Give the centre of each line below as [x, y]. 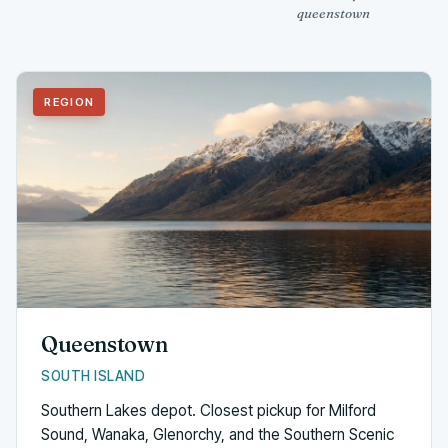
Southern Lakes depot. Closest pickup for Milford [208, 411]
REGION [69, 101]
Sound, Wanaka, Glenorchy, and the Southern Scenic [217, 435]
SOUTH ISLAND [93, 376]
